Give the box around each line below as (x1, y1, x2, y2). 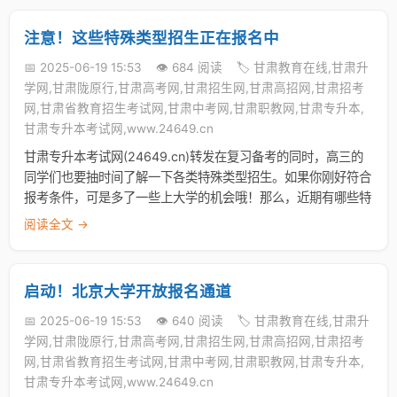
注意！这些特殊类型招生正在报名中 (24, 28, 279, 47)
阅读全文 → (24, 217, 89, 231)
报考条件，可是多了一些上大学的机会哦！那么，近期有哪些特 (24, 190, 371, 205)
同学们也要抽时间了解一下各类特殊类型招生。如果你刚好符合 (24, 169, 371, 184)
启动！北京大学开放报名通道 (24, 282, 231, 300)
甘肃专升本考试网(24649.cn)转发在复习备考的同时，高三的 (24, 149, 363, 164)
